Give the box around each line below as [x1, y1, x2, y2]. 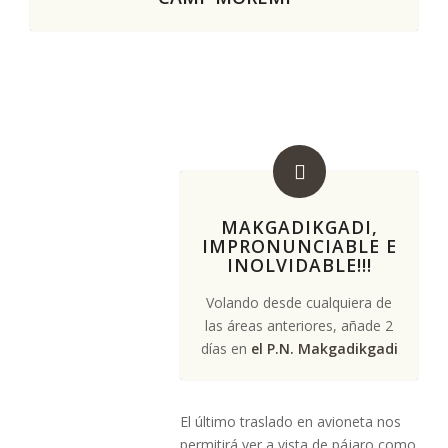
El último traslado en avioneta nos [180, 412, 401, 431]
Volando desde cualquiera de [206, 293, 392, 312]
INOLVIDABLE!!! [226, 253, 372, 277]
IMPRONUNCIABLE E [201, 234, 397, 258]
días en [200, 339, 251, 358]
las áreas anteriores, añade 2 [205, 316, 393, 335]
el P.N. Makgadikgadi [250, 339, 398, 358]
